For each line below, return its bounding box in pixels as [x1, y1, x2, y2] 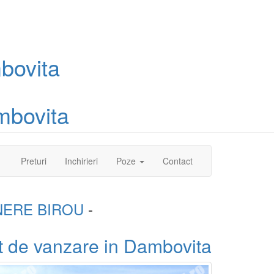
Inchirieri [65, 155, 98, 167]
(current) [46, 154, 80, 166]
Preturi [21, 155, 46, 167]
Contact [163, 155, 193, 167]
